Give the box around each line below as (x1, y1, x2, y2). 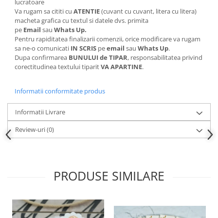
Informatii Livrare (15, 107, 65, 116)
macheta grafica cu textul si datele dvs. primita (15, 16, 148, 25)
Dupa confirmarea (15, 53, 69, 62)
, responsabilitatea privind (127, 53, 202, 62)
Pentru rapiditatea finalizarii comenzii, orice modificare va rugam (15, 34, 200, 43)
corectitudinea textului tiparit (15, 62, 101, 71)
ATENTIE (73, 6, 100, 16)
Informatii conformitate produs (15, 86, 105, 95)
